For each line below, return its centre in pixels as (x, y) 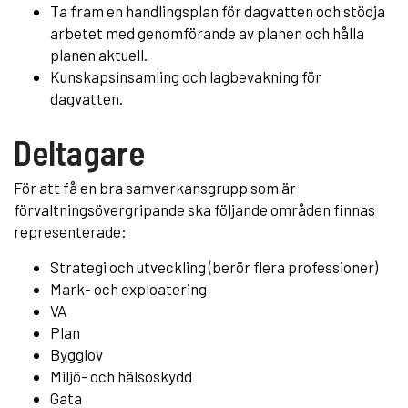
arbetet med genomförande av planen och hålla (207, 32)
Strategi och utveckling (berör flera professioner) (214, 266)
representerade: (70, 231)
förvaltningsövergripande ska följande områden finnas (194, 209)
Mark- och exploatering (128, 288)
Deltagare (79, 152)
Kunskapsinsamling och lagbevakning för (186, 76)
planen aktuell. (99, 54)
